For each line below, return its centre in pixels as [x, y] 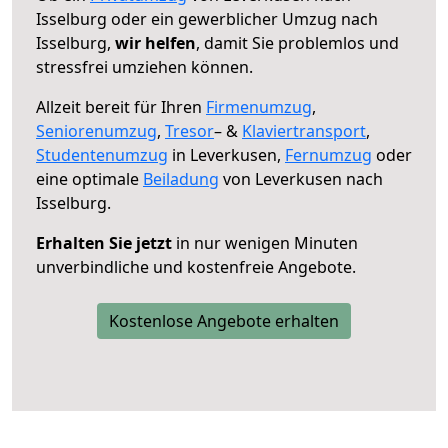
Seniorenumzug [96, 130]
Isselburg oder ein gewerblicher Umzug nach [207, 18]
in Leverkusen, [226, 154]
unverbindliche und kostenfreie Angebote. [196, 266]
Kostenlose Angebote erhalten [224, 320]
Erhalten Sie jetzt [104, 242]
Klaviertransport [304, 130]
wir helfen [155, 42]
